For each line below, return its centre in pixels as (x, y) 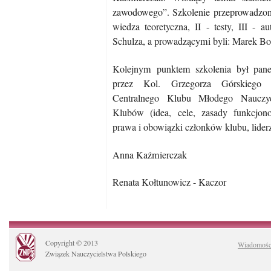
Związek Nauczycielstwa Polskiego (96, 253)
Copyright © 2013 (72, 242)
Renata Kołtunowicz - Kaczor (169, 182)
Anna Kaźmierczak (150, 155)
